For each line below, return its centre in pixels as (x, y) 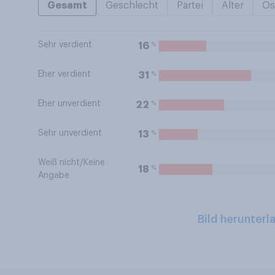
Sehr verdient (65, 45)
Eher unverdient (69, 104)
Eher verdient (64, 74)
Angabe (54, 176)
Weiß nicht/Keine (72, 163)
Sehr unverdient (70, 133)
